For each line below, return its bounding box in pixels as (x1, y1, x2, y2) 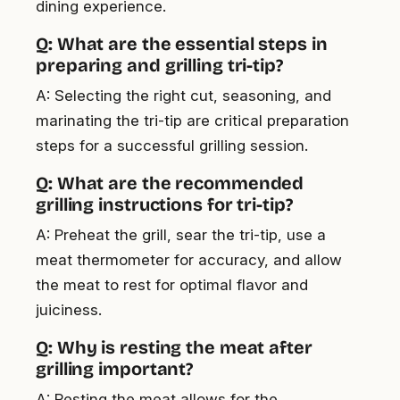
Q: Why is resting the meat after (36, 336, 312, 358)
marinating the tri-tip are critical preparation (36, 111, 349, 129)
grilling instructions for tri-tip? (36, 193, 293, 215)
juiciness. (36, 300, 102, 319)
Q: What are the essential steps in (36, 32, 328, 54)
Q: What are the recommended (36, 171, 304, 194)
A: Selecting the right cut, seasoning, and (36, 86, 331, 104)
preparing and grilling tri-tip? (36, 54, 283, 76)
